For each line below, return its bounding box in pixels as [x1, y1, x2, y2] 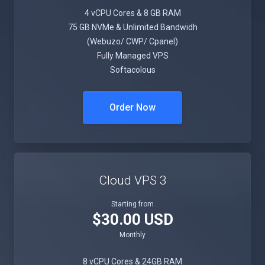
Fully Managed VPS [96, 51, 169, 60]
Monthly [119, 231, 146, 239]
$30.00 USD [92, 211, 173, 228]
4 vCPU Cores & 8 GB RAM [84, 8, 181, 18]
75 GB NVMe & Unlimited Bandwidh [67, 22, 198, 32]
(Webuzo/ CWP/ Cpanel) [87, 37, 178, 46]
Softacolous [109, 65, 156, 75]
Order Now [109, 102, 156, 113]
